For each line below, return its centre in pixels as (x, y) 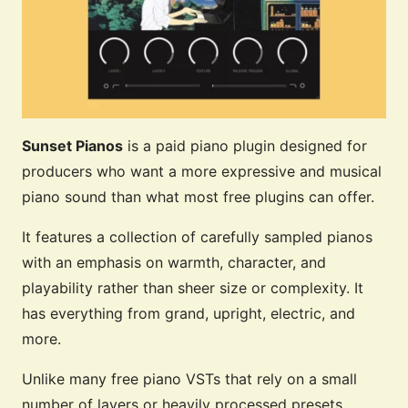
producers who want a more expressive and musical (202, 171)
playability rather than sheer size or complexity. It (193, 287)
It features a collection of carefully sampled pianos (197, 236)
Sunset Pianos (72, 145)
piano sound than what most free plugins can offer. (198, 196)
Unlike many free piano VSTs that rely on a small (189, 378)
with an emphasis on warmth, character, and (174, 262)
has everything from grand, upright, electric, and (189, 313)
